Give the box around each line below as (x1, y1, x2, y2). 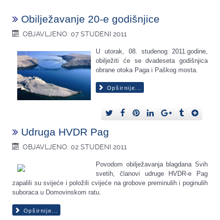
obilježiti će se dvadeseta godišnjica (96, 57, 208, 65)
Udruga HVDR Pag (21, 126, 109, 138)
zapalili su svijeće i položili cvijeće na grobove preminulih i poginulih (12, 179, 208, 187)
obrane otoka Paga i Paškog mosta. (96, 66, 198, 74)
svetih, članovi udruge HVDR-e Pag (96, 170, 208, 178)
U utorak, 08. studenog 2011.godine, (96, 48, 208, 55)
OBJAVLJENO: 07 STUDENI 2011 (23, 30, 127, 38)
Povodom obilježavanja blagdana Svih (96, 161, 208, 168)
